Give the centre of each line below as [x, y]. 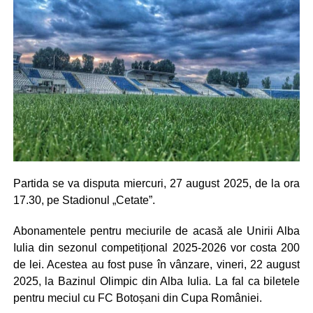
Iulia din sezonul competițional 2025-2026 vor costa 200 [156, 247]
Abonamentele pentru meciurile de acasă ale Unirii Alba [156, 231]
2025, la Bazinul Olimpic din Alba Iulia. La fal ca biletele [156, 281]
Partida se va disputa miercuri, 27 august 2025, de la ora [156, 183]
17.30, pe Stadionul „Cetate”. [84, 200]
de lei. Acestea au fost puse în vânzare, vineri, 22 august [156, 264]
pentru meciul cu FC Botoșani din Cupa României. [137, 298]
